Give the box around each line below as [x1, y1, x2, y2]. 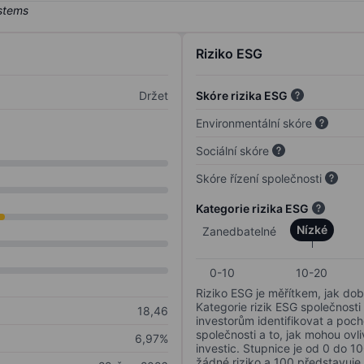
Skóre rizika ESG [196, 89, 288, 103]
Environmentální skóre [196, 116, 312, 131]
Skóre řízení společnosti [196, 171, 322, 186]
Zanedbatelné [202, 224, 276, 239]
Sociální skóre [196, 144, 269, 158]
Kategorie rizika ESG [196, 201, 309, 216]
